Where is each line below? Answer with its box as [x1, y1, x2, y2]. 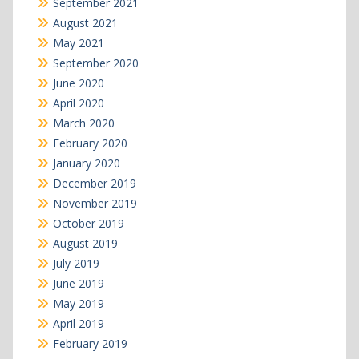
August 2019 [52, 235, 118, 251]
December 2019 [52, 175, 136, 191]
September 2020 [52, 54, 139, 71]
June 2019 [52, 275, 104, 291]
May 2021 [52, 34, 104, 50]
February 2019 [52, 335, 127, 351]
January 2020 [52, 155, 120, 171]
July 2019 [52, 255, 99, 271]
